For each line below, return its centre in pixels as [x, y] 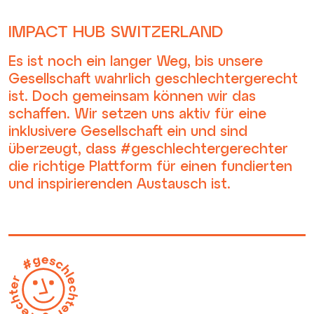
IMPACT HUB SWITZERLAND [116, 30]
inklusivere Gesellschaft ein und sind [128, 130]
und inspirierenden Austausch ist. [120, 183]
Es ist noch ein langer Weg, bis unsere [136, 60]
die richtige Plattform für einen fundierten [150, 165]
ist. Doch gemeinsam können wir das [132, 95]
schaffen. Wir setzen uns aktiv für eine [137, 112]
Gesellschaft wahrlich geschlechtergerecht [153, 77]
